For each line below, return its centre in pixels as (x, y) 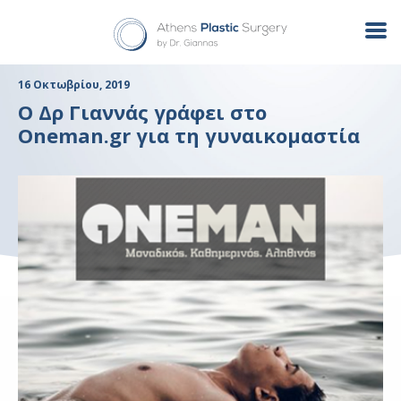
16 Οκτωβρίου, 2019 (74, 85)
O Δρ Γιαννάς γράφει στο (142, 112)
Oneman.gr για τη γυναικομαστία (189, 135)
